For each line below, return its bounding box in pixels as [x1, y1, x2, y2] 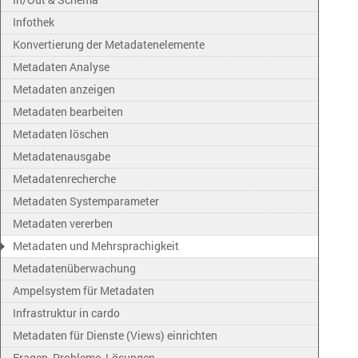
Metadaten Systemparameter [13, 193, 159, 209]
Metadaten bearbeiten [13, 104, 123, 119]
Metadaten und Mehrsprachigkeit [13, 238, 179, 253]
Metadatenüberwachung [13, 261, 136, 276]
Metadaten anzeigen [13, 82, 115, 97]
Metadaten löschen [13, 126, 109, 141]
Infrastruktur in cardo [13, 305, 120, 320]
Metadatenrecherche [13, 171, 116, 186]
